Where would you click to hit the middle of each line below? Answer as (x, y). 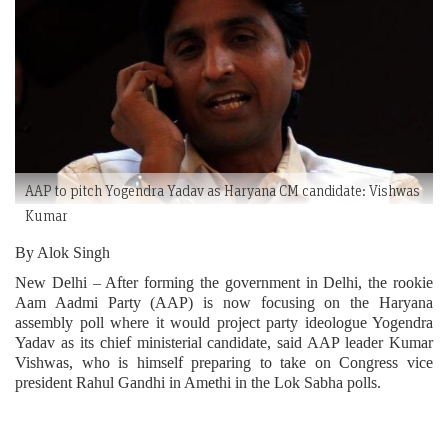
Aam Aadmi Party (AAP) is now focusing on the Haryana (224, 302)
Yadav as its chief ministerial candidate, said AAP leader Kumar (224, 342)
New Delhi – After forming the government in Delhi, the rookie (224, 282)
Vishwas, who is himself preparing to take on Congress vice (224, 362)
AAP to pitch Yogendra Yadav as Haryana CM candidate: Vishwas (222, 190)
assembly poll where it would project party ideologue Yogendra (224, 322)
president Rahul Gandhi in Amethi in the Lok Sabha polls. (198, 382)
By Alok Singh (62, 252)
